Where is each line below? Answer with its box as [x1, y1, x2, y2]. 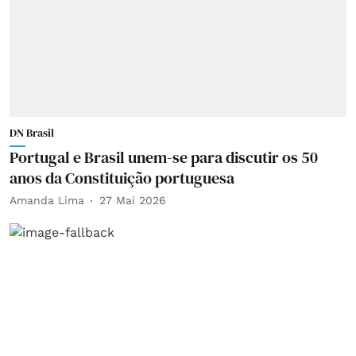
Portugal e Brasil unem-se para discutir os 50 [10, 145, 318, 168]
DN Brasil [10, 124, 54, 141]
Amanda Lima [10, 194, 84, 207]
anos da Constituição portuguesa [10, 166, 234, 189]
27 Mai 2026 [99, 194, 166, 207]
